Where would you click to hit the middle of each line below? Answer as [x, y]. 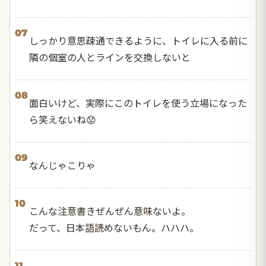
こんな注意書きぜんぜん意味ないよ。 [110, 210]
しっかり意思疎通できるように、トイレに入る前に [138, 40]
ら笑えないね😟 [63, 119]
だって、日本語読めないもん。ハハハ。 [114, 227]
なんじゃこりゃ [62, 165]
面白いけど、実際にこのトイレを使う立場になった [138, 102]
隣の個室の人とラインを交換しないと [110, 57]
